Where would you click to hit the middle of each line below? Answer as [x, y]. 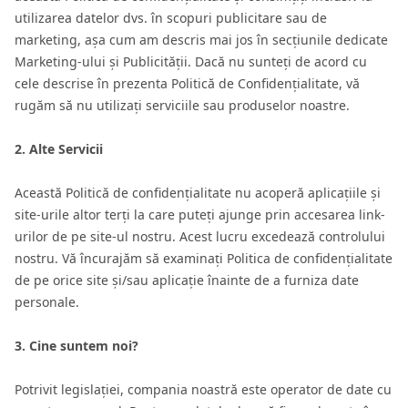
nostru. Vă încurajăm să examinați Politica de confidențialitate [204, 258]
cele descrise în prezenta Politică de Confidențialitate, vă [187, 83]
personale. [47, 302]
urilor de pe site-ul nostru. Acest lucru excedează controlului [200, 236]
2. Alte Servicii [59, 149]
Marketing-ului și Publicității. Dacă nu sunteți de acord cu [191, 61]
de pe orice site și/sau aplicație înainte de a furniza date [187, 280]
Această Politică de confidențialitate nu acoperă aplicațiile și [198, 193]
